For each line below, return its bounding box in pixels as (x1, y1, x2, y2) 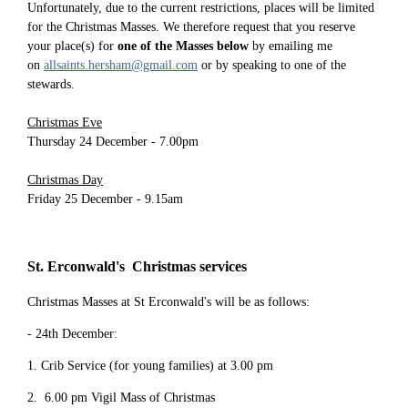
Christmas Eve (27, 116, 102, 130)
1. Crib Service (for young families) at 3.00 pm (27, 359, 273, 373)
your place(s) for (27, 39, 117, 54)
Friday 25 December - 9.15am (27, 192, 183, 207)
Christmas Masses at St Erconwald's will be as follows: (27, 295, 310, 310)
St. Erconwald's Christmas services (27, 257, 247, 275)
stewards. (27, 77, 75, 92)
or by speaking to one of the (198, 58, 346, 73)
